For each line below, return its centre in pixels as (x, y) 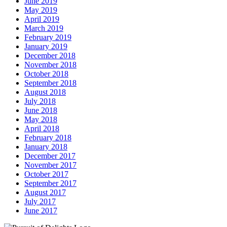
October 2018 (46, 73)
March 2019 (44, 28)
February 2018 (48, 137)
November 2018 (50, 64)
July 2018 (40, 101)
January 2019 (46, 46)
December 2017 (50, 156)
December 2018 (50, 55)
